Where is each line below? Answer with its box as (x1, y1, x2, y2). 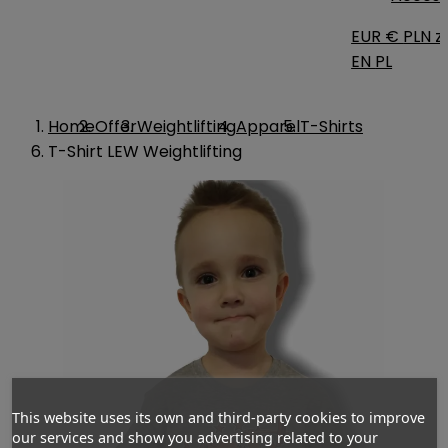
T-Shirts (300, 115, 363, 138)
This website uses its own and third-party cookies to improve (11, 407, 425, 427)
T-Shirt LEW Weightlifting (48, 140, 242, 163)
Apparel (236, 115, 300, 138)
